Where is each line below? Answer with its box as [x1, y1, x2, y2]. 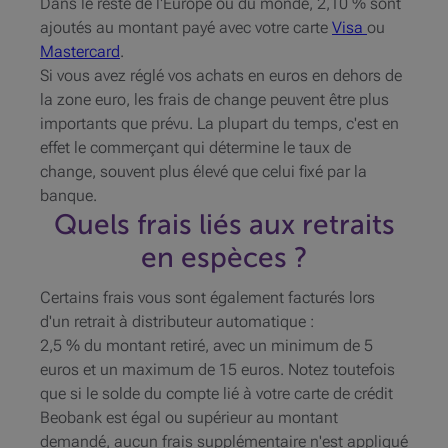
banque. [40, 186, 97, 206]
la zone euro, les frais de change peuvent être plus [40, 90, 389, 110]
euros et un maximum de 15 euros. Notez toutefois [40, 360, 395, 380]
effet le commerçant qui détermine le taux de [40, 138, 351, 158]
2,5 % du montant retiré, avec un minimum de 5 [40, 336, 373, 356]
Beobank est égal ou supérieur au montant [40, 408, 338, 428]
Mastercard [40, 42, 120, 62]
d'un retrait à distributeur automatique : [40, 312, 314, 332]
